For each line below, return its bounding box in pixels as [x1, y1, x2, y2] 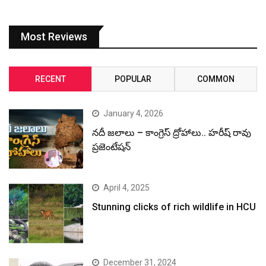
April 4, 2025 [103, 183, 150, 193]
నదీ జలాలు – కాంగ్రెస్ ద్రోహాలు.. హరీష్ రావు [92, 127, 252, 139]
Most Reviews [21, 30, 87, 43]
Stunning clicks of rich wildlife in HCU [92, 201, 256, 213]
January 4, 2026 [103, 109, 164, 119]
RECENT [34, 74, 66, 84]
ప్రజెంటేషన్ [92, 141, 131, 153]
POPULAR [114, 74, 151, 84]
